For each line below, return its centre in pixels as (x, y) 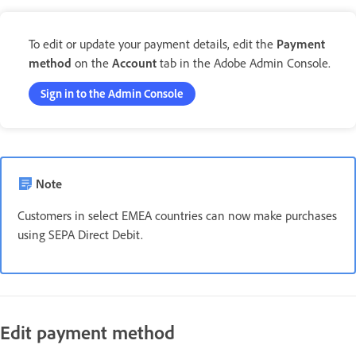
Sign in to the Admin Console (112, 93)
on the (92, 63)
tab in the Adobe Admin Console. (244, 63)
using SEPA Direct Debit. (80, 234)
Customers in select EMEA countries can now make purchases (177, 215)
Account (134, 63)
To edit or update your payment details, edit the (151, 44)
